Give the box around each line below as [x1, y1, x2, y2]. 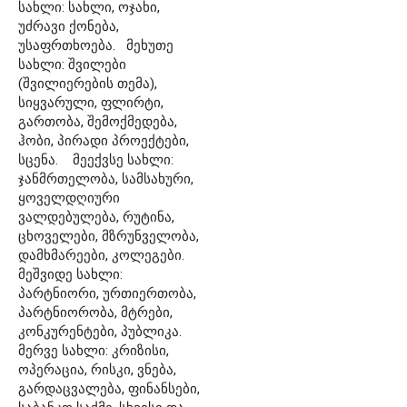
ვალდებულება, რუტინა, [18, 208, 174, 225]
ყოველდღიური [18, 189, 120, 206]
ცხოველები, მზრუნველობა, [18, 227, 199, 244]
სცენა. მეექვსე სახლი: [18, 151, 174, 168]
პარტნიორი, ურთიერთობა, [18, 284, 196, 302]
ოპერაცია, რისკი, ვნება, [18, 361, 176, 378]
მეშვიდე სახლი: [18, 265, 123, 283]
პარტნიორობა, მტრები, [18, 303, 173, 321]
